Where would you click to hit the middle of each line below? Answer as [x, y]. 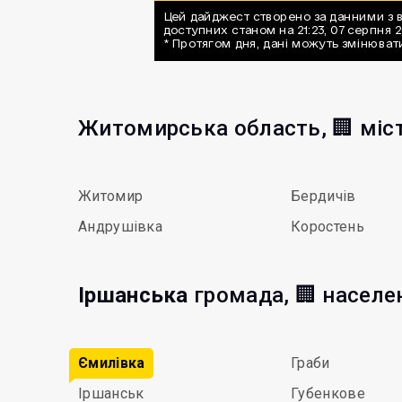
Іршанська [133, 295]
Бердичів [323, 196]
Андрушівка [120, 227]
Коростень [328, 227]
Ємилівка [112, 363]
